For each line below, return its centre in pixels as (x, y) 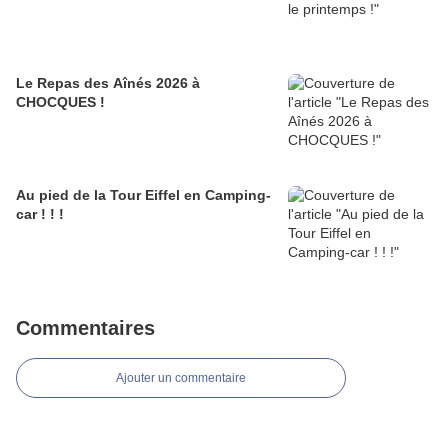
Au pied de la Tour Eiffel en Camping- (143, 195)
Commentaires (85, 328)
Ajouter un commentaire (181, 378)
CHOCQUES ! (60, 102)
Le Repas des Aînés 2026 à (108, 83)
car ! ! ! (40, 214)
